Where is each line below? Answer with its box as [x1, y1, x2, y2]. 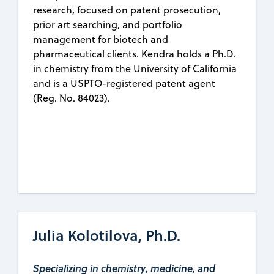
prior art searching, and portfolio [33, 18, 183, 32]
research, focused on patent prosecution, [33, 3, 221, 17]
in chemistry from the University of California [33, 62, 237, 76]
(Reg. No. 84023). [33, 91, 111, 105]
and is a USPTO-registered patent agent [33, 76, 216, 91]
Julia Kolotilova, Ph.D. [33, 224, 181, 246]
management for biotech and [33, 32, 169, 46]
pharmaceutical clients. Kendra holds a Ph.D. [33, 47, 237, 61]
